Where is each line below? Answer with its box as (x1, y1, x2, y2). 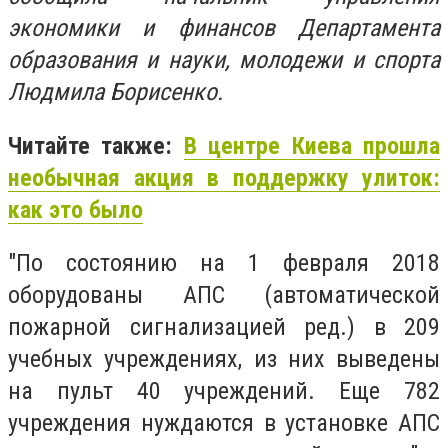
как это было (8, 195, 143, 224)
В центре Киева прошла (183, 131, 441, 160)
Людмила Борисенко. (8, 78, 223, 106)
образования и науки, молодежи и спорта (8, 46, 440, 74)
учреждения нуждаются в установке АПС (8, 409, 440, 438)
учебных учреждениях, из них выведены (8, 345, 440, 374)
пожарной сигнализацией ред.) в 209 (8, 313, 440, 342)
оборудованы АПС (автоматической (8, 281, 440, 310)
